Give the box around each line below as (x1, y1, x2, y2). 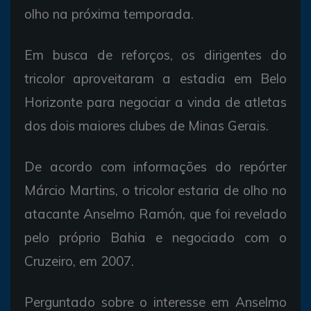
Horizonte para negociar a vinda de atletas (24, 93, 287, 110)
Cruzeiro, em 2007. (24, 252, 134, 269)
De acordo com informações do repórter (24, 158, 287, 175)
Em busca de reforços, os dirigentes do (24, 46, 287, 63)
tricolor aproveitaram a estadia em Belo (24, 69, 287, 87)
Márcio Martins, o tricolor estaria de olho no (24, 181, 287, 199)
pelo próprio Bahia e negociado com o (24, 228, 287, 246)
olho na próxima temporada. (24, 5, 194, 22)
